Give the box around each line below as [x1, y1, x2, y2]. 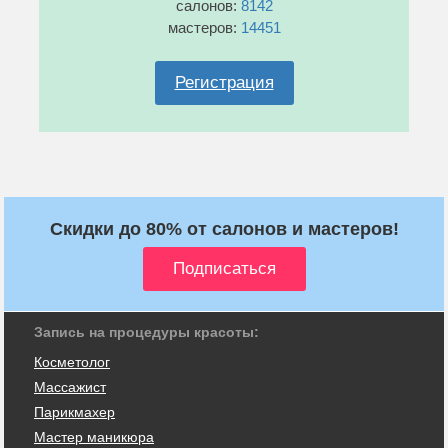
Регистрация [174, 72, 274, 92]
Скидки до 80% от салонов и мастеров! [49, 218, 399, 239]
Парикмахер [34, 403, 115, 420]
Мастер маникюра [34, 428, 154, 445]
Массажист [34, 378, 106, 395]
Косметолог [34, 353, 110, 370]
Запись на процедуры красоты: [34, 323, 259, 340]
